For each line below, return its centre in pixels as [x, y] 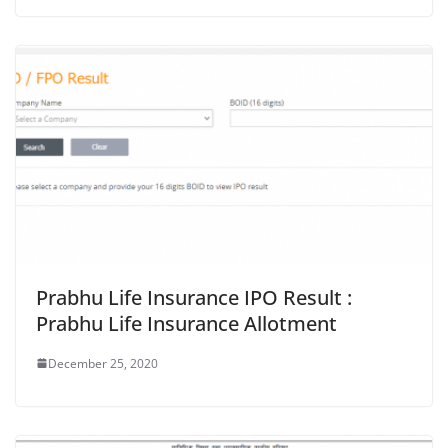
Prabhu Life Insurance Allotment [186, 323]
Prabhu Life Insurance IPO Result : [194, 297]
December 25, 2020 [103, 363]
